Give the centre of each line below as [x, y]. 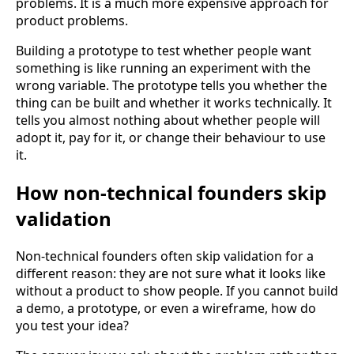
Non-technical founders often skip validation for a [165, 256]
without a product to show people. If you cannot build [177, 290]
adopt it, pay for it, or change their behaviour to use [171, 137]
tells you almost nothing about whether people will [168, 120]
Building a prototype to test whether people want [164, 50]
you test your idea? [72, 325]
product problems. [72, 20]
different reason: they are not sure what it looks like [171, 273]
